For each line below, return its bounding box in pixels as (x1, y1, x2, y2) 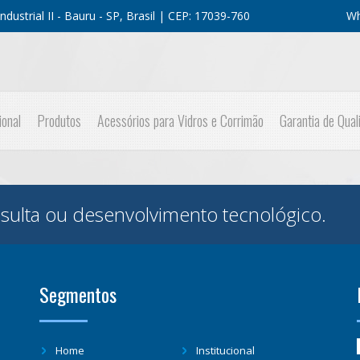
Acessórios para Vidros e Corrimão (97, 110, 264, 131)
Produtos (37, 110, 81, 131)
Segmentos (39, 280, 117, 309)
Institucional (196, 343, 255, 358)
